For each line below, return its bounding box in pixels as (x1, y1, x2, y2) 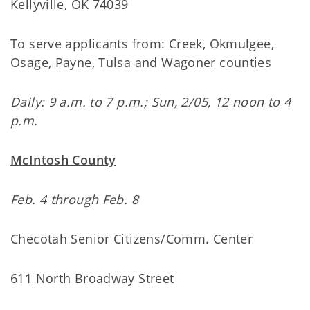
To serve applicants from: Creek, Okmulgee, (10, 35, 274, 52)
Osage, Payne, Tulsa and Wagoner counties (10, 54, 272, 71)
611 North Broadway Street (10, 270, 174, 286)
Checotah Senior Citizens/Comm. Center (10, 230, 253, 247)
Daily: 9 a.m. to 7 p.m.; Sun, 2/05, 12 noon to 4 (10, 93, 291, 110)
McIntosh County (10, 152, 116, 168)
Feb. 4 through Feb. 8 (10, 191, 138, 208)
